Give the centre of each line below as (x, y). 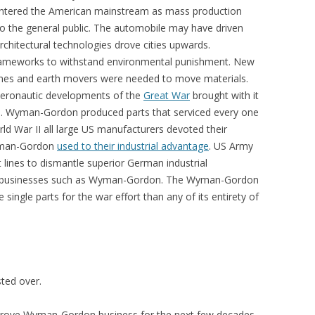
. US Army (231, 146)
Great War (167, 95)
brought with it (224, 95)
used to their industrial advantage (133, 146)
